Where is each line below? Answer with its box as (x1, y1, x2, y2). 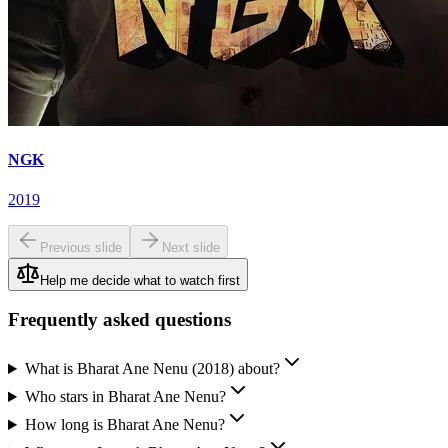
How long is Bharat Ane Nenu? (24, 416, 225, 434)
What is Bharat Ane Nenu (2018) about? (24, 360, 280, 378)
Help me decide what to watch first (40, 272, 240, 288)
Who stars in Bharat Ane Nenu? (24, 388, 226, 406)
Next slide (162, 239, 220, 255)
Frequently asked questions (8, 309, 231, 331)
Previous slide (40, 239, 122, 255)
